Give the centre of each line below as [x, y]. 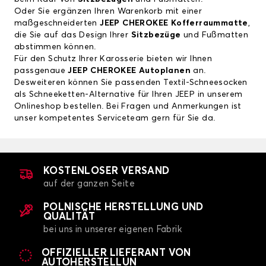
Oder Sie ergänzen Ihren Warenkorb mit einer [108, 12]
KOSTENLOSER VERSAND [107, 172]
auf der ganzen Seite [89, 184]
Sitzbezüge [156, 35]
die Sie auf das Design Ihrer [73, 35]
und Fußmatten [215, 35]
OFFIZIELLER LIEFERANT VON [116, 254]
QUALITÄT [69, 217]
